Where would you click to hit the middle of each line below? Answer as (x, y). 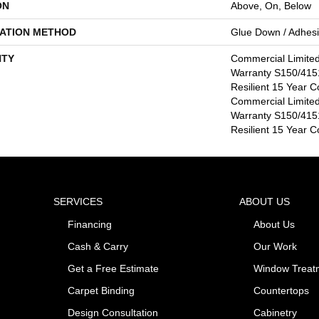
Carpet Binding (101, 290)
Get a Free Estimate (114, 268)
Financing (90, 224)
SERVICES (78, 201)
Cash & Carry (98, 246)
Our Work (275, 246)
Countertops (281, 290)
